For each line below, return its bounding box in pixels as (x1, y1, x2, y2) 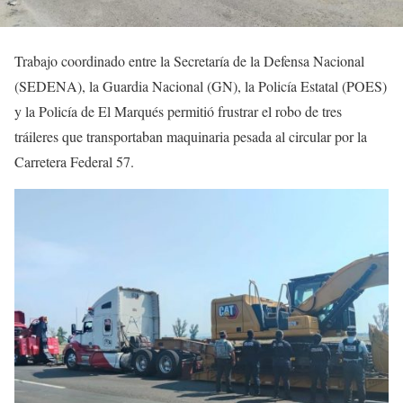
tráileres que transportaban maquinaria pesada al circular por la (14, 127, 367, 147)
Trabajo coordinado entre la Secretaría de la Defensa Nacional (14, 51, 364, 71)
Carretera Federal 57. (14, 152, 134, 172)
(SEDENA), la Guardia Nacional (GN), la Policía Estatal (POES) (14, 76, 387, 96)
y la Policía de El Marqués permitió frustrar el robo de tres (14, 102, 342, 121)
